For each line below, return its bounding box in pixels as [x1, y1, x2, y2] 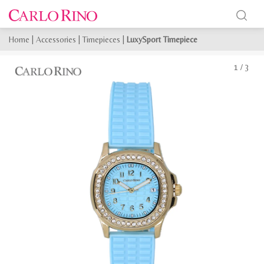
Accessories [36, 35, 76, 44]
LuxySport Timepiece [127, 35, 197, 44]
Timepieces [82, 35, 120, 44]
